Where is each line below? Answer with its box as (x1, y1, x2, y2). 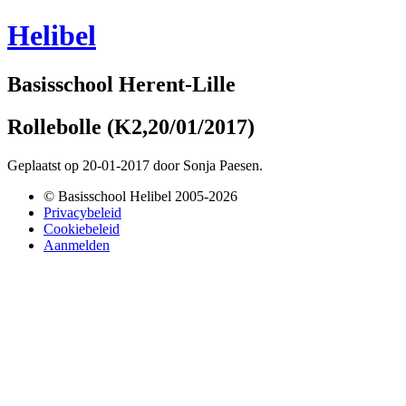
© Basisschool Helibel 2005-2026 (43, 188, 237, 204)
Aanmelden (43, 237, 110, 253)
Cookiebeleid (43, 220, 120, 237)
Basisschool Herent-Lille (7, 72, 236, 96)
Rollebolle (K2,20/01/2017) (7, 114, 255, 139)
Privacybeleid (43, 204, 121, 220)
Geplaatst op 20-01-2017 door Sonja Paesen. (7, 157, 263, 173)
